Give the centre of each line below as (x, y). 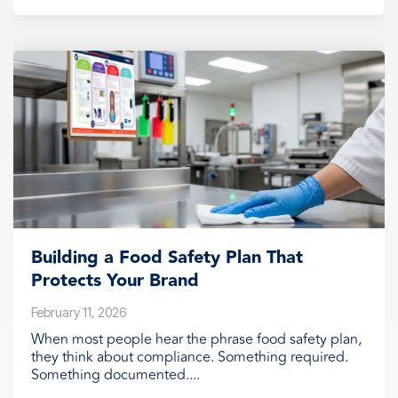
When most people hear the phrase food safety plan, (196, 340)
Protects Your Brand (115, 281)
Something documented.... (115, 375)
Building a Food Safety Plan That (167, 258)
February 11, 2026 (79, 313)
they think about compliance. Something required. (190, 358)
